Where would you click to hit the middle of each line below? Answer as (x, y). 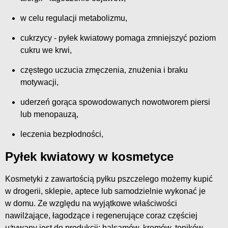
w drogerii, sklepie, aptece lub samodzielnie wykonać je (105, 191)
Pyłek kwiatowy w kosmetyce (89, 157)
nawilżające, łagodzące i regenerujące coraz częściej (101, 216)
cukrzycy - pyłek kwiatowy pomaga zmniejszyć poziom (118, 38)
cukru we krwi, (46, 50)
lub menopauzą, (49, 115)
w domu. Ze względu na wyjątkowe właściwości (91, 204)
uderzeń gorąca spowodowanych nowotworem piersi (115, 102)
